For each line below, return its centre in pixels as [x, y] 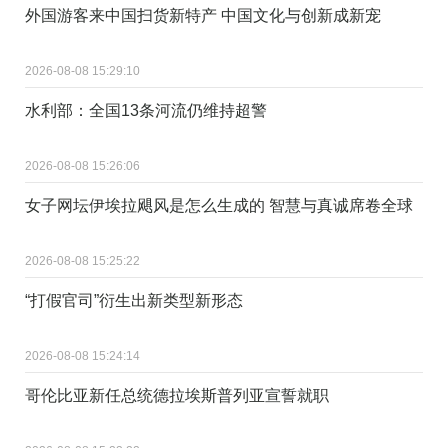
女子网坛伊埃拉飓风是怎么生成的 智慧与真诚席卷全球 [219, 205]
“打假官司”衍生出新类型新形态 [134, 300]
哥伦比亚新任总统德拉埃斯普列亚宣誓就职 [177, 395]
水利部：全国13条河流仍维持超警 [146, 110]
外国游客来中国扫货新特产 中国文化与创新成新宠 [203, 15]
